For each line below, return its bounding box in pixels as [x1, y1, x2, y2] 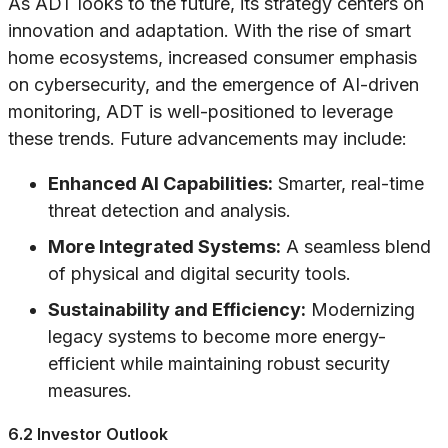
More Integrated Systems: [48, 236, 281, 258]
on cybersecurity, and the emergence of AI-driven [8, 74, 419, 96]
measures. [48, 380, 132, 402]
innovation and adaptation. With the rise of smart [8, 20, 411, 42]
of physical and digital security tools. [48, 263, 351, 285]
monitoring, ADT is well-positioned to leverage [8, 101, 393, 123]
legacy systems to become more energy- [48, 326, 386, 348]
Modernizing [306, 299, 415, 321]
